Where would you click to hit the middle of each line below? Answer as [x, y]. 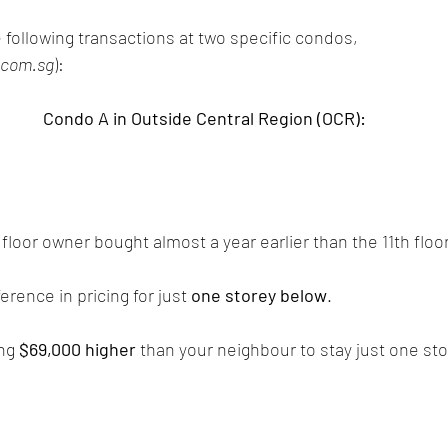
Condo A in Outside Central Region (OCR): [204, 118]
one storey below [259, 294]
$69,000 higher [77, 348]
